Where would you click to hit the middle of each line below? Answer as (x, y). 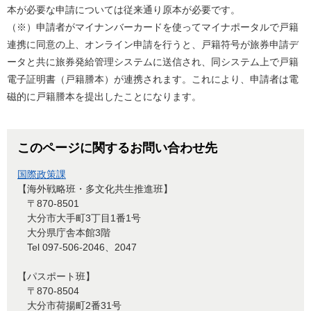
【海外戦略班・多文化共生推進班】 (95, 189)
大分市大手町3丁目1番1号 (79, 218)
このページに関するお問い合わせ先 (117, 148)
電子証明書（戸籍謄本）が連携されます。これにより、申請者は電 (153, 79)
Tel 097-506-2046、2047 (77, 247)
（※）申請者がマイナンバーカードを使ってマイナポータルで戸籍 (153, 27)
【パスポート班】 (56, 277)
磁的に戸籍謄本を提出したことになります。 (104, 97)
